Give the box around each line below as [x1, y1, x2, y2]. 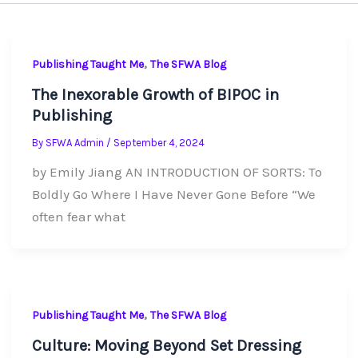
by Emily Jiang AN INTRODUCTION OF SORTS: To [31, 164, 322, 181]
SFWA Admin [45, 137, 106, 149]
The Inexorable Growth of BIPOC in [31, 86, 279, 105]
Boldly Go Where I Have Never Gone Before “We [31, 186, 316, 203]
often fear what [31, 209, 125, 225]
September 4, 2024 [113, 137, 205, 149]
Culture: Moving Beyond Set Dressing [31, 336, 301, 356]
